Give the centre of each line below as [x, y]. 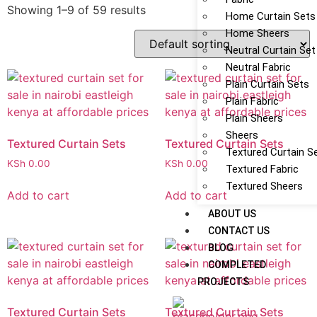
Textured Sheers [264, 186]
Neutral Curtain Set [271, 50]
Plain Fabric [252, 101]
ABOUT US [232, 214]
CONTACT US [239, 231]
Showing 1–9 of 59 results [76, 10]
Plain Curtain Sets [267, 84]
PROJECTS [223, 282]
